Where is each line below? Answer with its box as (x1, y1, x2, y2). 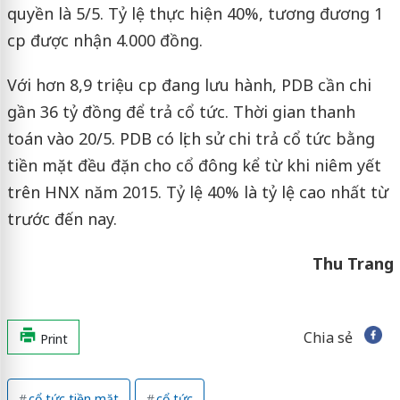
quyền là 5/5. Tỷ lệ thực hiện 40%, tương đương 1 (6, 3, 383, 25)
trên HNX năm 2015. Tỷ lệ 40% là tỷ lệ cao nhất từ (6, 181, 388, 204)
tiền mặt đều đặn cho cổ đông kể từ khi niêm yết (6, 154, 381, 177)
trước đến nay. (6, 208, 117, 230)
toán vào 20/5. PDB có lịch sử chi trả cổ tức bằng (6, 128, 375, 150)
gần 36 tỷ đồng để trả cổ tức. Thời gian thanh (6, 101, 355, 123)
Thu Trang (312, 253, 394, 275)
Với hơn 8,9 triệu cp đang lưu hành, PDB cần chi (6, 74, 371, 96)
